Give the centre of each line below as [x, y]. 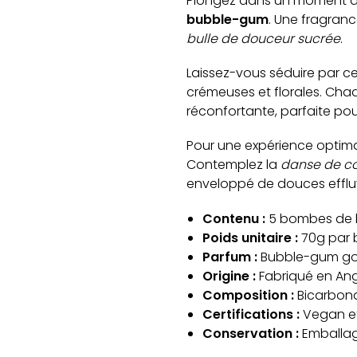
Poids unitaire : [250, 237]
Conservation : [250, 333]
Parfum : [229, 257]
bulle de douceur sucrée [263, 38]
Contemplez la [233, 165]
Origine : [229, 276]
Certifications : [251, 314]
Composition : [248, 295]
